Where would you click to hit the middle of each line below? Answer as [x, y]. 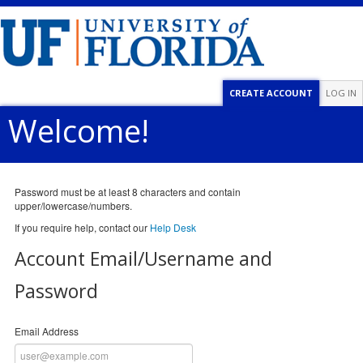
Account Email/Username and [143, 258]
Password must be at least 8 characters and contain [128, 192]
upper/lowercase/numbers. [73, 205]
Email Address [47, 331]
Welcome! [79, 130]
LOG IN [341, 93]
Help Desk [173, 227]
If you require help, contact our [82, 227]
